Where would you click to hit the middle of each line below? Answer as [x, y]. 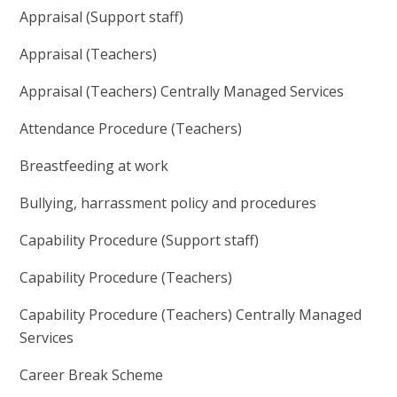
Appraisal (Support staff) [104, 17]
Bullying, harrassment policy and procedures [170, 203]
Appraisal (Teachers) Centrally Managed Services [184, 92]
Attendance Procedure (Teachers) [131, 129]
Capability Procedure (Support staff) [141, 241]
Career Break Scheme [93, 375]
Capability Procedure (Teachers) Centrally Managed [191, 315]
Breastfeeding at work [96, 166]
